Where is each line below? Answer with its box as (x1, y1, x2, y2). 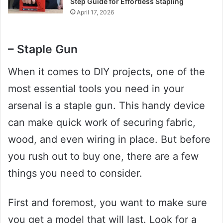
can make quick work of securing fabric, (8, 116, 196, 128)
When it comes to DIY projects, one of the (8, 65, 205, 78)
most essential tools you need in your (8, 82, 184, 95)
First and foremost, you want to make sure (8, 196, 207, 209)
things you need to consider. (8, 167, 142, 179)
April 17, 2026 (77, 8, 114, 16)
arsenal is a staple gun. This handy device (8, 99, 205, 111)
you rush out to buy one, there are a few (8, 150, 199, 162)
